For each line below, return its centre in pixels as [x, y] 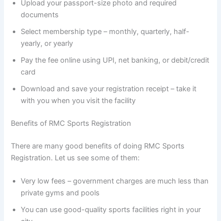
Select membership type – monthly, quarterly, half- [105, 32]
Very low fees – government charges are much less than [115, 181]
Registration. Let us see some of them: [75, 158]
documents [40, 15]
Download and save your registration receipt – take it [109, 89]
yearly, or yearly [47, 44]
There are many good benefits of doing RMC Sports [98, 146]
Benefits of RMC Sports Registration [71, 124]
